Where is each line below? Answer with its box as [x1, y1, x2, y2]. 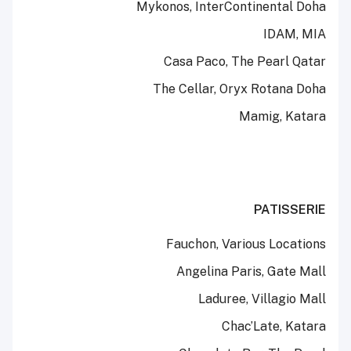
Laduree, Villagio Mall [198, 291, 326, 307]
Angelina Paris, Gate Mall [176, 264, 326, 280]
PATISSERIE [254, 202, 326, 218]
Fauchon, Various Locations [166, 237, 326, 252]
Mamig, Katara [239, 109, 326, 125]
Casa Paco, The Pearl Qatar [164, 54, 326, 70]
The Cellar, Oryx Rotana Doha [153, 81, 326, 97]
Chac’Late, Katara [222, 319, 326, 335]
